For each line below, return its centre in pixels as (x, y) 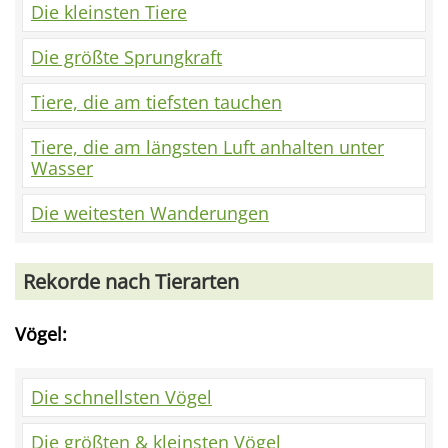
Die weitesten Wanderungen (150, 212)
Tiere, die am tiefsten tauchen (156, 101)
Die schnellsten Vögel (121, 396)
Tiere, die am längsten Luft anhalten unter (207, 146)
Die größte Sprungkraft (126, 56)
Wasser (62, 167)
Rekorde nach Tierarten (131, 281)
